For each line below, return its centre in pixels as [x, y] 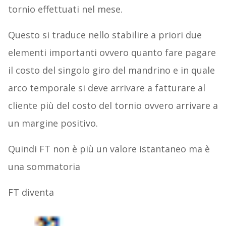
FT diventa [31, 192]
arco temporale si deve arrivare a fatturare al [106, 88]
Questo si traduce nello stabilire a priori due [105, 35]
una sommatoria [44, 167]
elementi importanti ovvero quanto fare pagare [112, 53]
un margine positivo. [53, 123]
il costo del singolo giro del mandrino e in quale [111, 70]
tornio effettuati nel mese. [65, 9]
